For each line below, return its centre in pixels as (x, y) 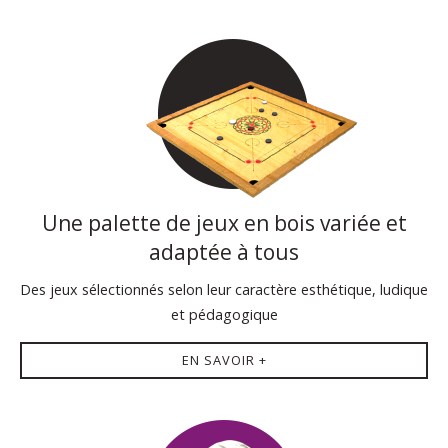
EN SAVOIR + (224, 360)
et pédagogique (224, 314)
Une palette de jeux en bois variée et (224, 222)
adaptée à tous (224, 251)
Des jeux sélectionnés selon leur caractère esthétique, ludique (224, 289)
